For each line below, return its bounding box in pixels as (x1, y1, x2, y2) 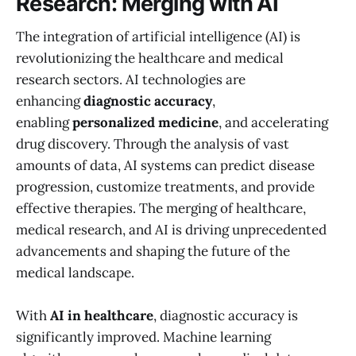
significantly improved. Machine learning (16, 328, 271, 346)
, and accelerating (219, 114, 328, 132)
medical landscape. (16, 264, 134, 282)
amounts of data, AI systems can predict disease (16, 157, 315, 175)
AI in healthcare (50, 307, 153, 325)
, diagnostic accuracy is (153, 307, 298, 325)
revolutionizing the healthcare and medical (16, 49, 284, 68)
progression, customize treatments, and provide (16, 178, 315, 196)
